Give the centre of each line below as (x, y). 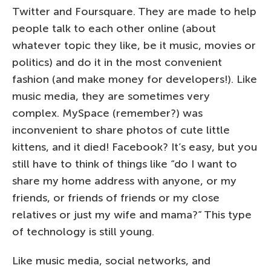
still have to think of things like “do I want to (125, 164)
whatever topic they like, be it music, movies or (134, 45)
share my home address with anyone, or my (124, 181)
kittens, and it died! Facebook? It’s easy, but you (135, 147)
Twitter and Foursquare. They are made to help (134, 11)
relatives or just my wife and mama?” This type (132, 214)
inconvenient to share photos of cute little (121, 130)
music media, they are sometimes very (111, 96)
